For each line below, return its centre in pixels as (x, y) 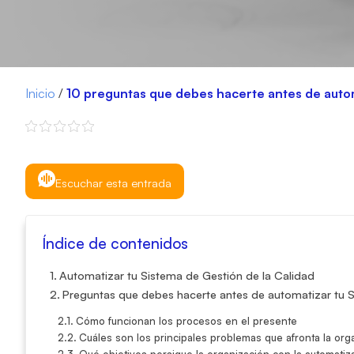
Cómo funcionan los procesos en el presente (186, 320)
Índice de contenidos (115, 243)
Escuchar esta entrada (113, 183)
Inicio (40, 93)
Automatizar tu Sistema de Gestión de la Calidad (186, 275)
